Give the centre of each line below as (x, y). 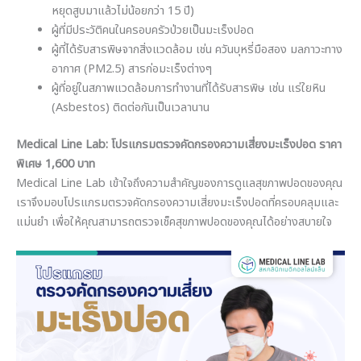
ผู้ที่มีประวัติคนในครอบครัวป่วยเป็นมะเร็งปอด (152, 30)
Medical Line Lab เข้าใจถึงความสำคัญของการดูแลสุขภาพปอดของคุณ (179, 183)
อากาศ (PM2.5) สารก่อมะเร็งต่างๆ (131, 69)
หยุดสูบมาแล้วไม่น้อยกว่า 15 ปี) (122, 11)
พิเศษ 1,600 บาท (56, 164)
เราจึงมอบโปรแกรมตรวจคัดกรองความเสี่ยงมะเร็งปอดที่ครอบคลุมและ (177, 203)
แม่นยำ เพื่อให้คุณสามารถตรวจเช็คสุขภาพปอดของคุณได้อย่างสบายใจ (174, 222)
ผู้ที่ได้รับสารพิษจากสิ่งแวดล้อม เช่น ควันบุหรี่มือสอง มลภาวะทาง (197, 50)
